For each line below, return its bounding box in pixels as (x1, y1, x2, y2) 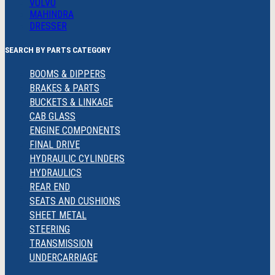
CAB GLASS (29, 110, 76, 122)
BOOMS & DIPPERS (29, 68, 106, 80)
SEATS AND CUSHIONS (29, 195, 120, 207)
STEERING (29, 223, 70, 235)
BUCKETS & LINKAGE (29, 96, 113, 108)
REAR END (29, 180, 70, 193)
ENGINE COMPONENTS (29, 124, 120, 136)
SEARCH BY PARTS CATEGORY (5, 45, 110, 55)
